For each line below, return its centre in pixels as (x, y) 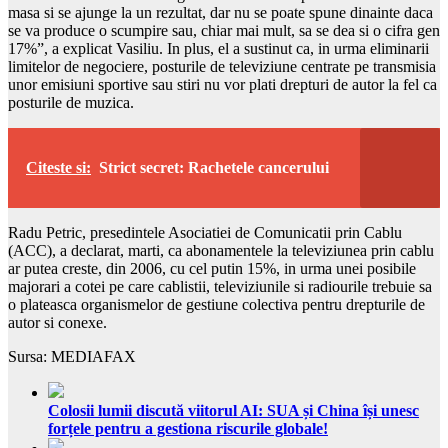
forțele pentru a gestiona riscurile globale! (188, 428)
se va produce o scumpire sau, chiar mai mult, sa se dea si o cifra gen (224, 30)
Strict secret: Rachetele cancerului (214, 167)
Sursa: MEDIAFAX (72, 356)
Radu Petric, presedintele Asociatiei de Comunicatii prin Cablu (205, 232)
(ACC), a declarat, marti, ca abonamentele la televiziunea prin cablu (221, 250)
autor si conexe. (57, 322)
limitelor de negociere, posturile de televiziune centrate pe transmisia (222, 66)
